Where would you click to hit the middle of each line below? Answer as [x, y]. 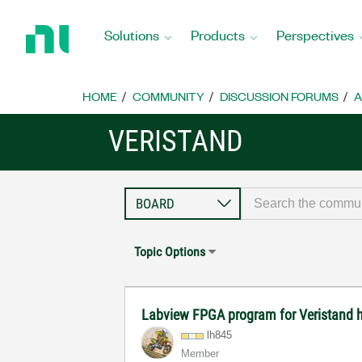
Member [200, 354]
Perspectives [315, 34]
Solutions [132, 34]
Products [218, 34]
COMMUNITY [168, 96]
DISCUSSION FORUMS [279, 96]
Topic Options [170, 252]
